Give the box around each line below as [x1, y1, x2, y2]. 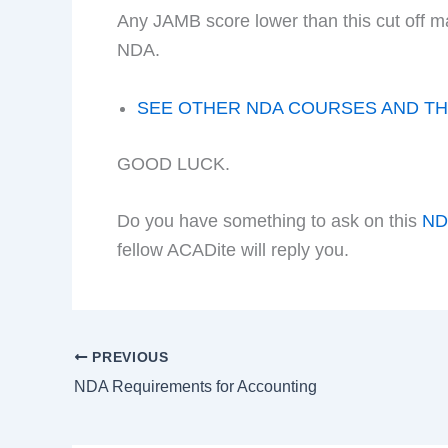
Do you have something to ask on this [117, 211, 422, 232]
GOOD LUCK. [117, 153, 230, 174]
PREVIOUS [87, 349, 169, 365]
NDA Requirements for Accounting [74, 377, 317, 395]
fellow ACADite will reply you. [117, 240, 349, 261]
